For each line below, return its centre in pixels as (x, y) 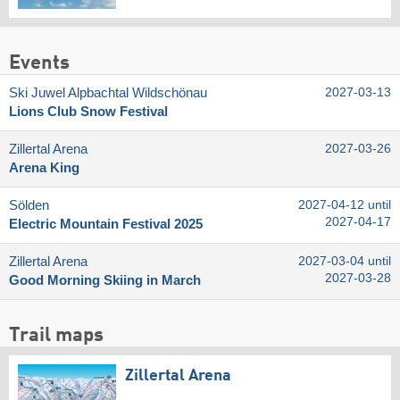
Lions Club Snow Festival (88, 111)
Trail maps (56, 336)
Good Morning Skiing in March (105, 280)
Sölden (29, 205)
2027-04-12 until (345, 204)
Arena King (44, 167)
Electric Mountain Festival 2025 (106, 224)
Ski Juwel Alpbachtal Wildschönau (108, 92)
